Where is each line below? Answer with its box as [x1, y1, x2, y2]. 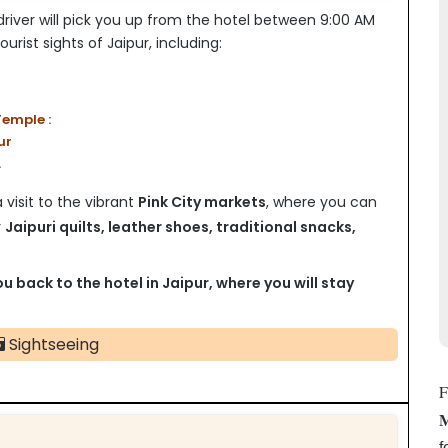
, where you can [266, 191, 377, 212]
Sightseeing [5, 332, 99, 356]
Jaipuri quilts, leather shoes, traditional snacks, [5, 216, 356, 237]
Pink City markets [138, 191, 266, 212]
